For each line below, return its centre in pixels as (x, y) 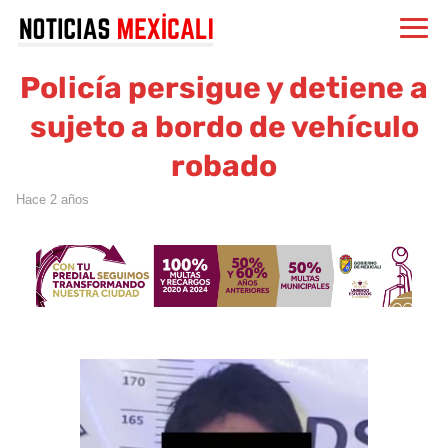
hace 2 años (57, 199)
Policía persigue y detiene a (224, 88)
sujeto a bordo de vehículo (224, 127)
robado (224, 166)
